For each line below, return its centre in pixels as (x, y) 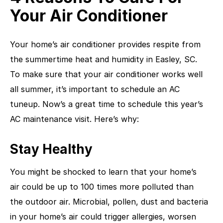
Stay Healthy (51, 149)
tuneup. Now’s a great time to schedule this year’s (107, 104)
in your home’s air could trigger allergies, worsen (103, 216)
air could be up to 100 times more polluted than (102, 186)
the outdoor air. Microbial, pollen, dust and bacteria (109, 201)
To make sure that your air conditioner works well (106, 74)
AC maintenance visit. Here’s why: (74, 119)
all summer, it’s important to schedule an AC (95, 89)
